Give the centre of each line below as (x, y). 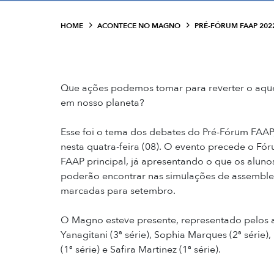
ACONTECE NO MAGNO (139, 26)
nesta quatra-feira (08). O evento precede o (158, 147)
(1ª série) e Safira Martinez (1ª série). (141, 250)
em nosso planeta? (102, 103)
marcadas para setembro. (118, 191)
